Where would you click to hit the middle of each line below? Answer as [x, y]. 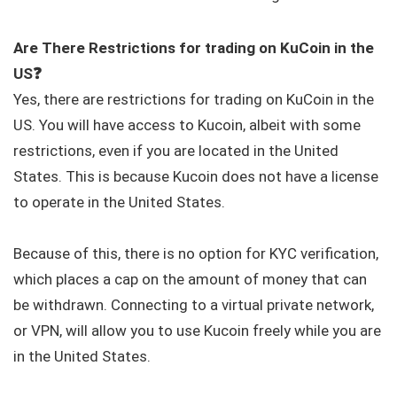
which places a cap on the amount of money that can [190, 279]
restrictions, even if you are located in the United [176, 150]
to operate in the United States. [119, 202]
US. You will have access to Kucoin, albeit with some [187, 125]
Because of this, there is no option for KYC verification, [196, 253]
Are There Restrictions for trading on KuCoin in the [194, 47]
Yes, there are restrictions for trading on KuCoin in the [194, 99]
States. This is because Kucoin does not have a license [196, 176]
